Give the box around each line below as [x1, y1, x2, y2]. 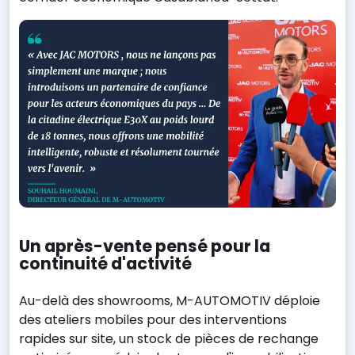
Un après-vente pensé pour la [19, 234, 270, 258]
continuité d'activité [19, 251, 192, 275]
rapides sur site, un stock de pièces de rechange [19, 329, 319, 348]
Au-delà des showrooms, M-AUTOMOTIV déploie [19, 291, 320, 310]
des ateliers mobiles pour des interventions [19, 310, 287, 329]
